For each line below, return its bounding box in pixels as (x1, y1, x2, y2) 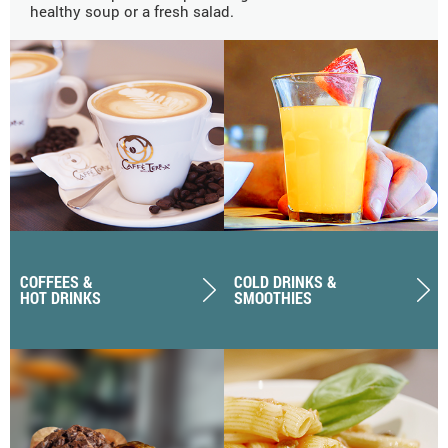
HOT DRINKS (20, 287, 101, 309)
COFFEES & (20, 271, 93, 293)
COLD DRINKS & (234, 271, 337, 293)
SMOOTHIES (234, 287, 312, 309)
